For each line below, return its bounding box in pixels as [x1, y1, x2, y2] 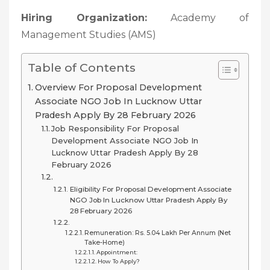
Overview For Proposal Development [34, 81, 202, 93]
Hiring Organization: [21, 11, 147, 24]
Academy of [147, 11, 249, 24]
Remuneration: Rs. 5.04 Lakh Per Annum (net [84, 228, 231, 237]
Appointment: [96, 248, 138, 256]
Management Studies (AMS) [21, 28, 156, 40]
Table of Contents [28, 60, 136, 75]
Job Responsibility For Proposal [51, 123, 180, 133]
